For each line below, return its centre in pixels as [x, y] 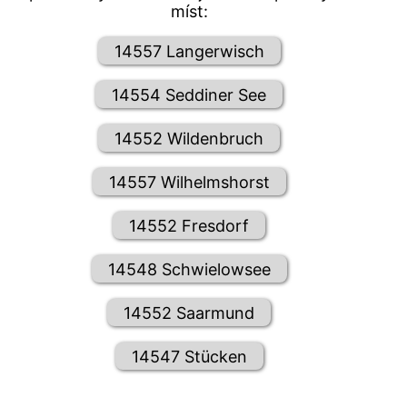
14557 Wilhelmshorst [189, 182]
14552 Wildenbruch [189, 138]
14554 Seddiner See [189, 94]
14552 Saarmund [189, 313]
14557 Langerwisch [189, 51]
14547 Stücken [189, 356]
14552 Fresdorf [189, 225]
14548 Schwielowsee [189, 269]
